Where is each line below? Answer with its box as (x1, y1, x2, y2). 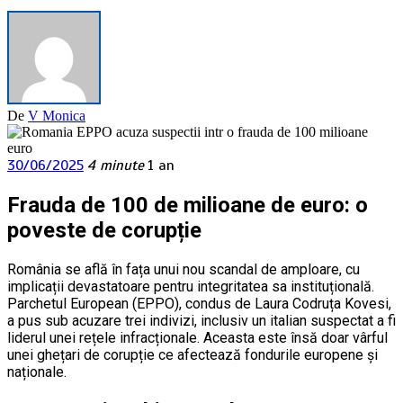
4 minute (87, 157, 144, 175)
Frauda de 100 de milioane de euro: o (7, 193, 368, 219)
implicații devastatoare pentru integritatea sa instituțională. (7, 278, 374, 296)
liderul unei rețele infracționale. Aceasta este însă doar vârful (7, 329, 388, 347)
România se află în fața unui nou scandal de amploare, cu (7, 261, 360, 279)
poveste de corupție (7, 218, 201, 244)
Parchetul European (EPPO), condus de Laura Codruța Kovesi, (7, 295, 391, 313)
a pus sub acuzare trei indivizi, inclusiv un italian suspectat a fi (7, 312, 396, 330)
